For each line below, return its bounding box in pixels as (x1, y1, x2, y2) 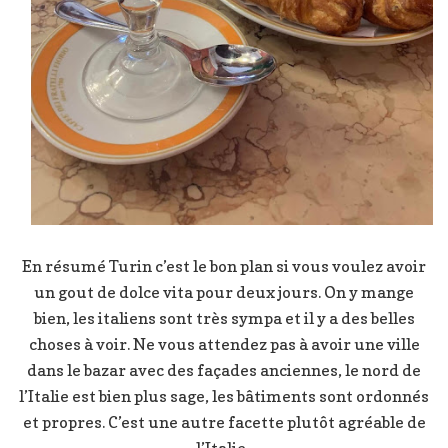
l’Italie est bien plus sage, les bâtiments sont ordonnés (19, 386, 429, 407)
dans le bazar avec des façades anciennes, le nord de (27, 360, 421, 381)
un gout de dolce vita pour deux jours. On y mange (34, 282, 414, 303)
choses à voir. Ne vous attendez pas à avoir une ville (28, 334, 420, 355)
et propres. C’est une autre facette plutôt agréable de (22, 412, 426, 433)
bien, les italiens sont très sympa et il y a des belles (33, 308, 415, 329)
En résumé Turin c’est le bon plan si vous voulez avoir (22, 256, 426, 277)
